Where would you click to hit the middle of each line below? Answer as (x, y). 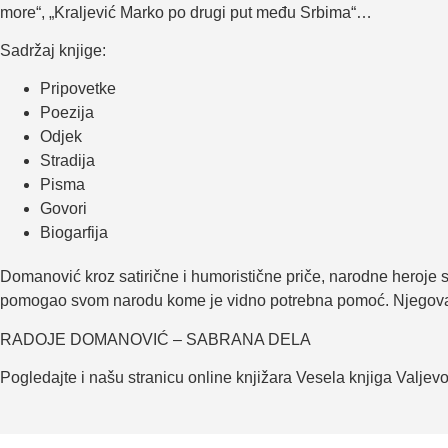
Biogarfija (74, 233)
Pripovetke (78, 89)
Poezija (67, 113)
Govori (63, 209)
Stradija (67, 161)
